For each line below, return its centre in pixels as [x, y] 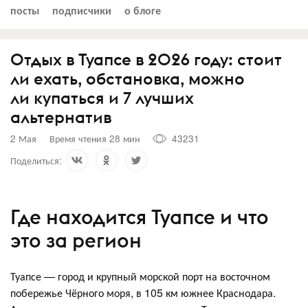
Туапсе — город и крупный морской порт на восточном [140, 276]
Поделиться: [36, 160]
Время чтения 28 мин [95, 138]
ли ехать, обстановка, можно [128, 78]
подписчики [82, 10]
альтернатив [61, 117]
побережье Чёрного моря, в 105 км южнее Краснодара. [143, 292]
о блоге [143, 10]
